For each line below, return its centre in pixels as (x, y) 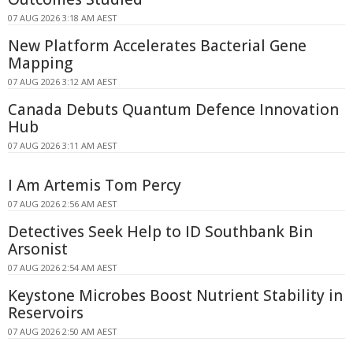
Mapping (40, 63)
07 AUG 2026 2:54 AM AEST (63, 268)
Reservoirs (46, 313)
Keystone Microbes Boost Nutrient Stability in (175, 296)
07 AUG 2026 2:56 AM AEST (63, 204)
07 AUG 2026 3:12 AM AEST (63, 82)
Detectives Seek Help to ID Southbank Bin (160, 232)
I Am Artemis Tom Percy (95, 186)
